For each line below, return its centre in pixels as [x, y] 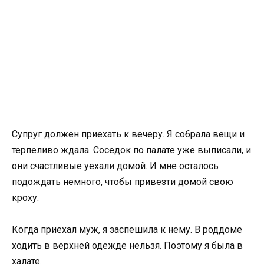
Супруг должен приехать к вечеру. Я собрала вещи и [128, 134]
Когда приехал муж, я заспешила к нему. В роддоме [127, 230]
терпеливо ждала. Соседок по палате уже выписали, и [131, 150]
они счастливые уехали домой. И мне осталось [115, 166]
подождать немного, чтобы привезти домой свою [123, 181]
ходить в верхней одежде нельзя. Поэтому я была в [127, 246]
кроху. [25, 197]
